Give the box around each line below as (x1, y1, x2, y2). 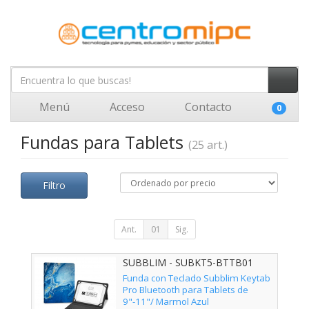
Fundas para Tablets (21, 130, 188, 154)
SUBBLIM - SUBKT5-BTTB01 (123, 256, 253, 269)
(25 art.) (188, 137, 228, 152)
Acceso (107, 99, 145, 114)
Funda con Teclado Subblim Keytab (123, 272, 270, 285)
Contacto (182, 99, 232, 114)
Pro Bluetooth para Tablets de (123, 283, 248, 297)
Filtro (43, 179, 66, 192)
